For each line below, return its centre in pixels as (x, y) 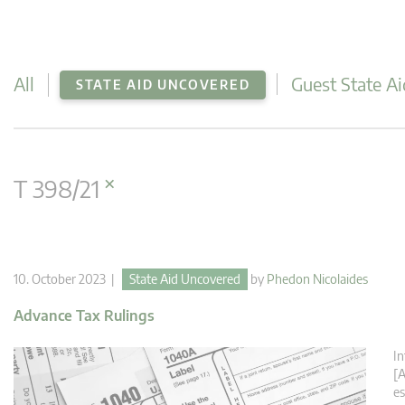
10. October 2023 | (68, 279)
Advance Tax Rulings (84, 316)
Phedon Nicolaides (317, 279)
